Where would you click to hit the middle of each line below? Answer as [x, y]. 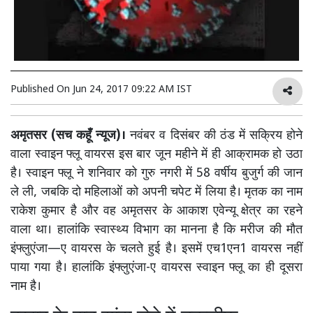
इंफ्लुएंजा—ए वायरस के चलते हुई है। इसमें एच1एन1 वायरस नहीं [156, 249]
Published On [42, 90]
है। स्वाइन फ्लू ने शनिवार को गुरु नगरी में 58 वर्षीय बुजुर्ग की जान [156, 174]
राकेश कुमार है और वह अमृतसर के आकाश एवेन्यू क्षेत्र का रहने [156, 212]
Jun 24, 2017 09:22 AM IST [132, 90]
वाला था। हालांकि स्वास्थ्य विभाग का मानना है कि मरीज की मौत [156, 231]
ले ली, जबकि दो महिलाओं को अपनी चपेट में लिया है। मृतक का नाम [156, 193]
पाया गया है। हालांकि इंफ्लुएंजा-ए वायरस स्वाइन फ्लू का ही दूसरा [156, 268]
